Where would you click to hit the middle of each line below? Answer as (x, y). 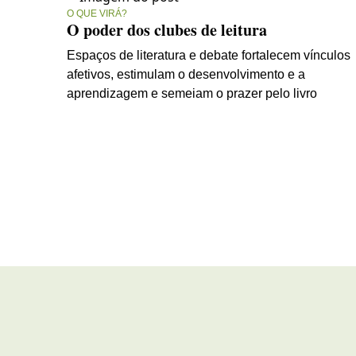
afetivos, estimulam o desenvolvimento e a (186, 74)
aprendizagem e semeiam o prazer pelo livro (192, 93)
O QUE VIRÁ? (97, 13)
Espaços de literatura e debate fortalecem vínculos (209, 55)
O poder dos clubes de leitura (167, 29)
